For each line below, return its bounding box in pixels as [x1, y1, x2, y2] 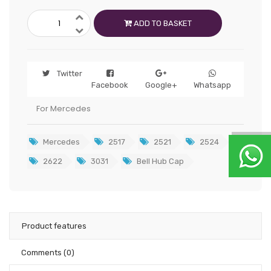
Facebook [91, 80, 129, 90]
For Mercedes [36, 103, 91, 114]
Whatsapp [193, 80, 231, 90]
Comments [21, 248, 64, 257]
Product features [22, 221, 87, 230]
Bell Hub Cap [135, 157, 184, 166]
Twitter [56, 69, 82, 78]
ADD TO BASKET [132, 19, 192, 28]
